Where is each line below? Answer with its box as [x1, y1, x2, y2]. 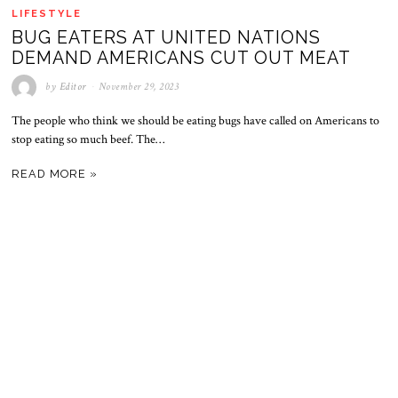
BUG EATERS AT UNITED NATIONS [12, 28, 322, 49]
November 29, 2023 [98, 80, 179, 94]
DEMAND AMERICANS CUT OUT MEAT [12, 48, 352, 69]
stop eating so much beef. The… [12, 131, 165, 148]
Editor [59, 80, 86, 94]
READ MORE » [12, 167, 99, 181]
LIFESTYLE [12, 7, 83, 20]
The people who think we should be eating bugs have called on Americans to [12, 113, 380, 130]
